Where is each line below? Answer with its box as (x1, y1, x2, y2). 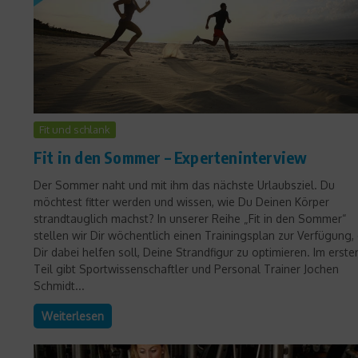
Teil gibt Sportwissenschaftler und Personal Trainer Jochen (34, 261, 339, 276)
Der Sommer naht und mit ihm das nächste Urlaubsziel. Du (34, 177, 335, 192)
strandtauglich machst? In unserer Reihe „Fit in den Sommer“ (34, 211, 347, 225)
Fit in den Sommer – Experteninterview (34, 146, 308, 167)
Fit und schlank (39, 122, 110, 136)
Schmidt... (34, 278, 85, 292)
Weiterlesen (42, 308, 104, 323)
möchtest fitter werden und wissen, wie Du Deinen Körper (34, 194, 329, 209)
